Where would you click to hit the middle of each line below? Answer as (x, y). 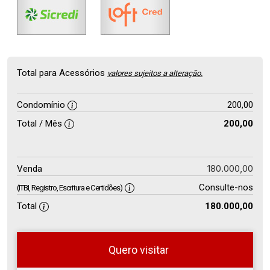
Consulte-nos (226, 187)
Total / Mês (41, 123)
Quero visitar (139, 250)
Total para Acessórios (62, 73)
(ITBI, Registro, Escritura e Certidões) (70, 187)
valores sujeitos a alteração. (155, 73)
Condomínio (42, 105)
